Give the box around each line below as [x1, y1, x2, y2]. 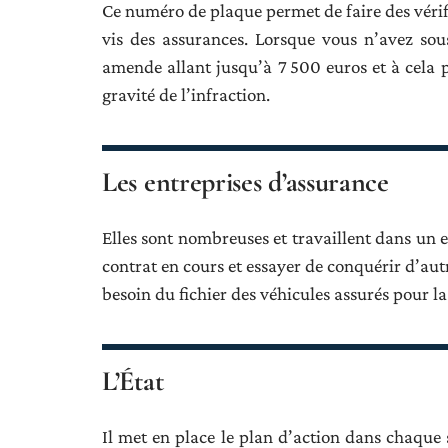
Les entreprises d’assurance [102, 165, 389, 200]
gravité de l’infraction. [102, 84, 270, 106]
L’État [102, 364, 164, 399]
